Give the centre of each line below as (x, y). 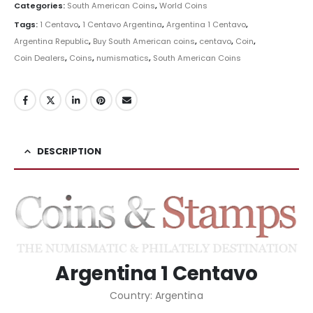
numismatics (123, 58)
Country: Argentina (156, 296)
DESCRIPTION (69, 151)
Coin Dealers (39, 58)
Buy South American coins (144, 42)
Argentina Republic (51, 42)
